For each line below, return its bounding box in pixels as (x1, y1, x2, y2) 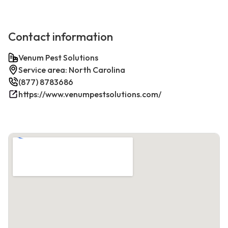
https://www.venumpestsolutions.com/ (18, 89, 161, 100)
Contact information (8, 30, 113, 44)
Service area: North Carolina (18, 65, 125, 75)
